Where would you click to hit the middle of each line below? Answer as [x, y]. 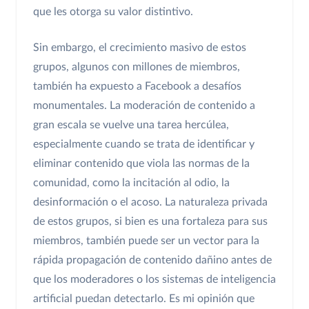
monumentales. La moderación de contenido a [144, 105]
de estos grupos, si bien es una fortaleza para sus [150, 221]
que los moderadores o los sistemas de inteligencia [154, 279]
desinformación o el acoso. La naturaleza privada [150, 202]
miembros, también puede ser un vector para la [146, 240]
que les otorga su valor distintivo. [113, 11]
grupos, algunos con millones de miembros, [137, 67]
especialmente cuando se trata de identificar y [144, 144]
